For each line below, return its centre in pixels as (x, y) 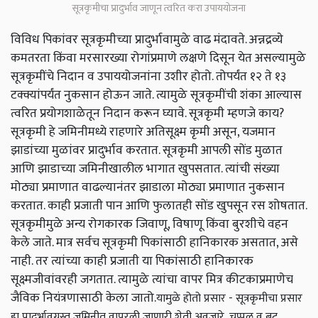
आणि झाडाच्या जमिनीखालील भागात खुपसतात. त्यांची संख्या (145, 169)
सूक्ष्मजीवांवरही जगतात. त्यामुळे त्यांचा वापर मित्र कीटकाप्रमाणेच (152, 280)
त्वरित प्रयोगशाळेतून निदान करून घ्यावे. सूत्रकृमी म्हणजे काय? (147, 114)
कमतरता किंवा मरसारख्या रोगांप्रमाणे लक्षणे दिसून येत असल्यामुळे (158, 58)
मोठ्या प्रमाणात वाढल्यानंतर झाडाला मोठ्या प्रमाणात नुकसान (148, 187)
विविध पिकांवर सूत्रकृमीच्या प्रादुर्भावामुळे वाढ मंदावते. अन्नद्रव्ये (147, 40)
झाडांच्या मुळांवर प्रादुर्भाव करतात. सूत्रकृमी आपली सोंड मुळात (147, 150)
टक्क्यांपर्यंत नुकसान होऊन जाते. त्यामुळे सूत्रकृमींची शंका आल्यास (156, 95)
